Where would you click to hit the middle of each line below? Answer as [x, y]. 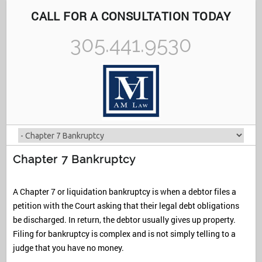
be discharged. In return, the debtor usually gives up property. [124, 220]
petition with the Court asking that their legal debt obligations [126, 206]
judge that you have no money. [68, 248]
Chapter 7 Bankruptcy [74, 159]
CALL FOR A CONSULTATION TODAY [131, 16]
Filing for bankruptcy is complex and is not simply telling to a [124, 234]
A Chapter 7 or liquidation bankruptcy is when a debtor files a [124, 192]
